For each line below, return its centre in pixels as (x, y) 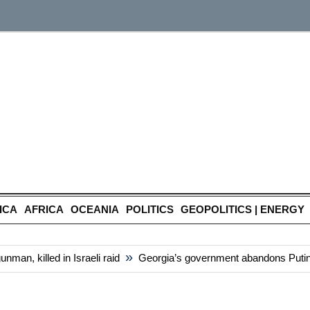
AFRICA (44, 209)
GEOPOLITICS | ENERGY (243, 209)
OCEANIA (95, 209)
